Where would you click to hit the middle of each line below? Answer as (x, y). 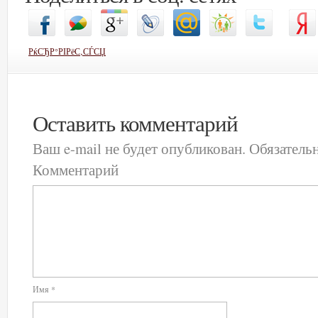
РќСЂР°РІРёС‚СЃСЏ (67, 51)
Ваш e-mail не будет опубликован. (139, 148)
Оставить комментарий (135, 123)
